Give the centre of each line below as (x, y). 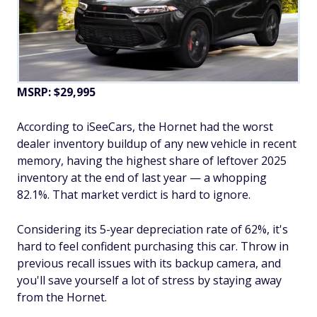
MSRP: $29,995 (56, 92)
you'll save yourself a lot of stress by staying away (149, 280)
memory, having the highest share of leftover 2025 (152, 160)
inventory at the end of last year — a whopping (142, 177)
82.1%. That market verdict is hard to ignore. (134, 194)
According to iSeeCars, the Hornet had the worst (145, 126)
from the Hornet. (62, 297)
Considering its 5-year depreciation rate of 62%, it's (152, 229)
